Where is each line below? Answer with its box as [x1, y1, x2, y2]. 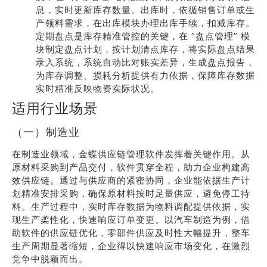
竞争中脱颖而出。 [12, 253, 88, 265]
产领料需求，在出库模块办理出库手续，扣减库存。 [36, 17, 255, 29]
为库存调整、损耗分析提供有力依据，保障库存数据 [36, 70, 255, 81]
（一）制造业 [12, 126, 80, 138]
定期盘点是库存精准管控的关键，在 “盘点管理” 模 [36, 30, 250, 42]
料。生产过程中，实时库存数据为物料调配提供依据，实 [12, 201, 250, 212]
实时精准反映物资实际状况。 [36, 83, 160, 94]
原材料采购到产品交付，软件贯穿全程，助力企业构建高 [12, 162, 250, 173]
